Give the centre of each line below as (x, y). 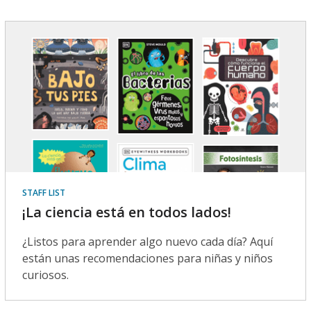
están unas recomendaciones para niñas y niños (147, 258)
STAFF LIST (43, 192)
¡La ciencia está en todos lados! (126, 212)
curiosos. (45, 275)
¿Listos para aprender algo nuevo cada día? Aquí (147, 241)
